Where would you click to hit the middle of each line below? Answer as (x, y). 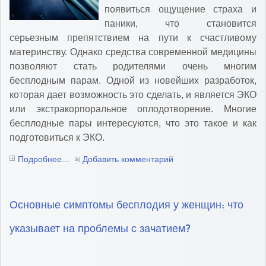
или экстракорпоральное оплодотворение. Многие (133, 109)
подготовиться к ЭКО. (57, 137)
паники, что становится (180, 23)
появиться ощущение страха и (180, 9)
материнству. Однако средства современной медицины (133, 52)
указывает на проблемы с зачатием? (100, 229)
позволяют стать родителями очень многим (133, 66)
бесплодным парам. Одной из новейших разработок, (133, 80)
